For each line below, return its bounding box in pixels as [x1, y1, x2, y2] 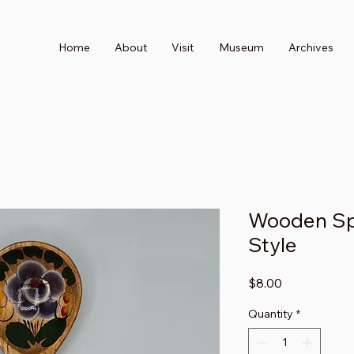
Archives [288, 40, 333, 55]
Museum [218, 40, 264, 55]
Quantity [248, 307, 293, 322]
